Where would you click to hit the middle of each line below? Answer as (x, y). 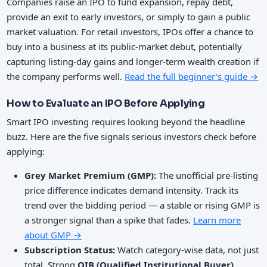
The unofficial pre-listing (207, 175)
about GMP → (53, 235)
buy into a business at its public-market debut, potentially (125, 46)
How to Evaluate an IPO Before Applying (106, 104)
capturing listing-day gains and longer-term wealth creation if (133, 61)
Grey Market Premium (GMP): (91, 175)
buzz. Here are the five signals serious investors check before (132, 136)
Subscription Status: (70, 249)
